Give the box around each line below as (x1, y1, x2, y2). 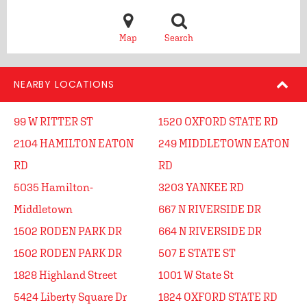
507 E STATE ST (158, 247, 236, 259)
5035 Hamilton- (14, 181, 93, 193)
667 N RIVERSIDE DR (158, 203, 261, 215)
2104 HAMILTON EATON (14, 137, 134, 149)
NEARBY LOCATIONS (14, 77, 114, 91)
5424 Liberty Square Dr (14, 291, 127, 303)
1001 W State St (158, 269, 234, 281)
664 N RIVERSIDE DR (158, 225, 262, 237)
